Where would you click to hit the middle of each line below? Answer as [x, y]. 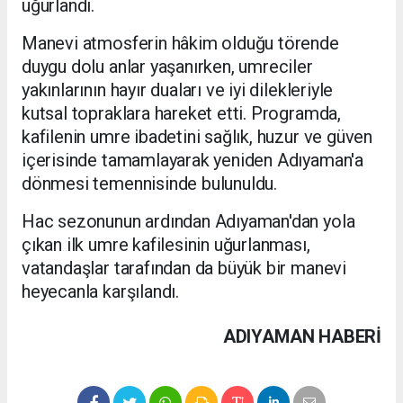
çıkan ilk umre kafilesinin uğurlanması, [166, 245]
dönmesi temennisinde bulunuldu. [150, 184]
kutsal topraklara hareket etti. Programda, [181, 114]
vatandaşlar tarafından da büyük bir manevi [184, 269]
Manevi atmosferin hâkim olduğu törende [180, 44]
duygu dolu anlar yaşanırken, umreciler [167, 67]
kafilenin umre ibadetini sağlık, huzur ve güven [197, 137]
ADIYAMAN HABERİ [302, 337]
